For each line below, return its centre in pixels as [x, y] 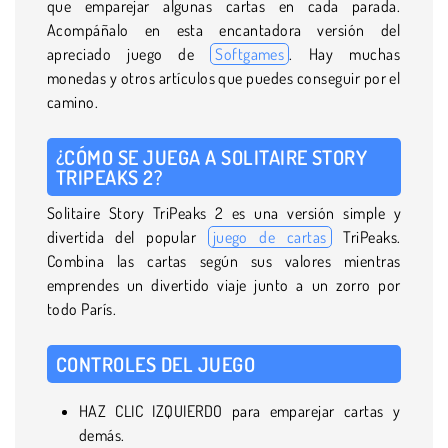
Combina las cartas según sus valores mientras [224, 260]
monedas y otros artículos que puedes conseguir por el [224, 77]
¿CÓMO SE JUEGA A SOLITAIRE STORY [212, 156]
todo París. [82, 308]
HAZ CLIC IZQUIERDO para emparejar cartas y [240, 410]
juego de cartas [269, 236]
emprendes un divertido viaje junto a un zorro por [224, 284]
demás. [102, 434]
